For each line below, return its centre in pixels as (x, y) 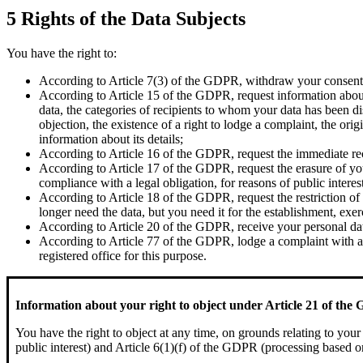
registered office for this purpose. (123, 255)
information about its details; (111, 139)
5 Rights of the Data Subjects (126, 18)
